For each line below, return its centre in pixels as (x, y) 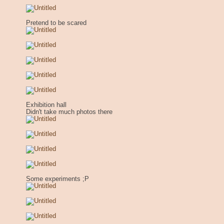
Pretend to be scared (56, 23)
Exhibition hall (46, 105)
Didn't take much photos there (69, 112)
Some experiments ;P (57, 179)
